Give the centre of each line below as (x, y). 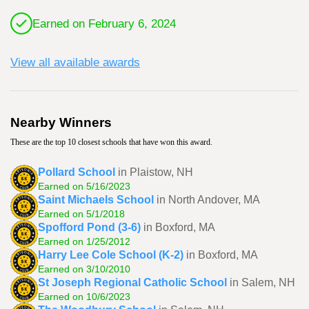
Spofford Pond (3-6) (89, 227)
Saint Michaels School (96, 199)
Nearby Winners (61, 122)
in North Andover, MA (208, 199)
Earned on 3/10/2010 (84, 269)
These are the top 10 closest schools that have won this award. (111, 142)
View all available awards (75, 62)
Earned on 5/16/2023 (84, 186)
